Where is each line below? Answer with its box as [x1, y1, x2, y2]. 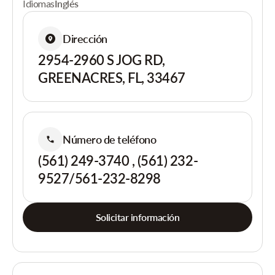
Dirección [63, 31, 107, 45]
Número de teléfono [63, 132, 157, 146]
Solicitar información [95, 211, 180, 223]
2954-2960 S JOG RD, [38, 52, 165, 68]
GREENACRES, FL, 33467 [38, 69, 185, 86]
